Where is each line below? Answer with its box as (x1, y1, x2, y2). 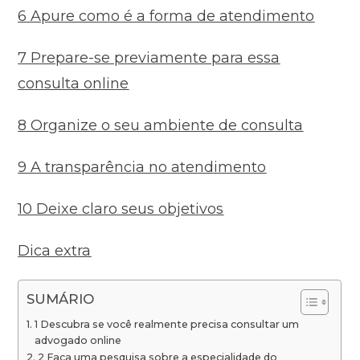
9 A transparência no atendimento (18, 158, 267, 177)
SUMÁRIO (27, 291, 95, 308)
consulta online (18, 75, 129, 93)
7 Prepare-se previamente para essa (18, 49, 280, 67)
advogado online (34, 334, 121, 347)
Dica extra (18, 242, 92, 260)
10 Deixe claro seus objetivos (18, 200, 224, 219)
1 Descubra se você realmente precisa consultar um (34, 318, 299, 331)
